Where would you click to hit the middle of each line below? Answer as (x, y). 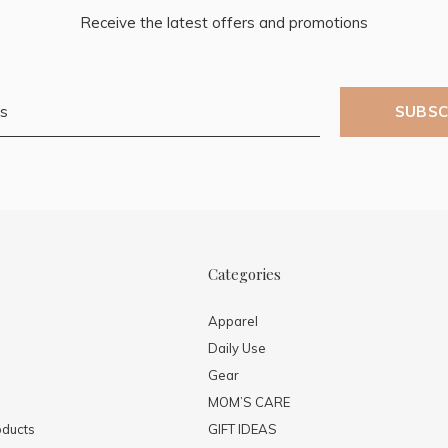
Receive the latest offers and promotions (224, 23)
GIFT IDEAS (242, 429)
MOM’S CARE (249, 402)
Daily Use (237, 348)
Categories (244, 274)
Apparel (233, 321)
